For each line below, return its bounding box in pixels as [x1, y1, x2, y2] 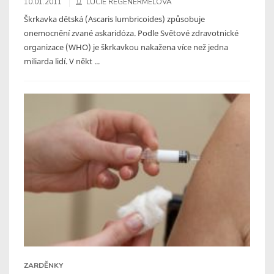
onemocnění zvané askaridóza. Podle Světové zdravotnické [24, 27, 239, 39]
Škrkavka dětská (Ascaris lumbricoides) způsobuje [24, 13, 205, 24]
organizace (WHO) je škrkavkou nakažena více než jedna [24, 41, 228, 53]
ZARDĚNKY [24, 260, 63, 270]
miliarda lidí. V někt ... [24, 55, 100, 67]
